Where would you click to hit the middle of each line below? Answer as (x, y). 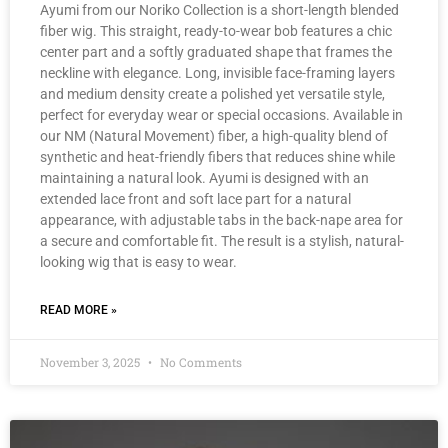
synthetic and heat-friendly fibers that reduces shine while (217, 156)
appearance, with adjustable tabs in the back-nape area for (221, 219)
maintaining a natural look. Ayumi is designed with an (204, 177)
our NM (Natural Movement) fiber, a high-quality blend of (214, 135)
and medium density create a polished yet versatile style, (212, 93)
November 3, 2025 (91, 361)
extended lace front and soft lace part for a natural (195, 198)
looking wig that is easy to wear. (138, 261)
